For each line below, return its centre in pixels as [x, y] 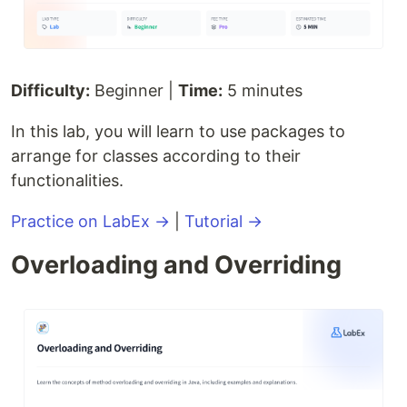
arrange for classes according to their [156, 155]
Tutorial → [223, 221]
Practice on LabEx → [90, 221]
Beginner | [134, 90]
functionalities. [67, 180]
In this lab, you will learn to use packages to [178, 131]
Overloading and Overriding [176, 264]
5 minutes [263, 90]
